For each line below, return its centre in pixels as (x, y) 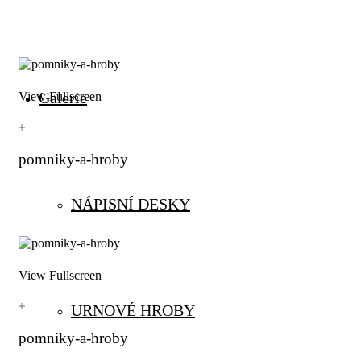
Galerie (63, 98)
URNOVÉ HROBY (133, 310)
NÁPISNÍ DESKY (131, 204)
